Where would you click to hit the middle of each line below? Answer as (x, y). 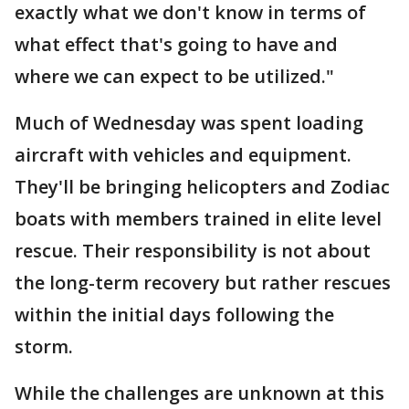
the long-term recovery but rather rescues (203, 283)
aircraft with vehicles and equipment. (183, 155)
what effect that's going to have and (176, 44)
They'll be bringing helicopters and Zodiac (202, 187)
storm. (44, 346)
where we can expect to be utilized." (174, 76)
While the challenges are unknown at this (199, 393)
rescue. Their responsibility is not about (193, 251)
